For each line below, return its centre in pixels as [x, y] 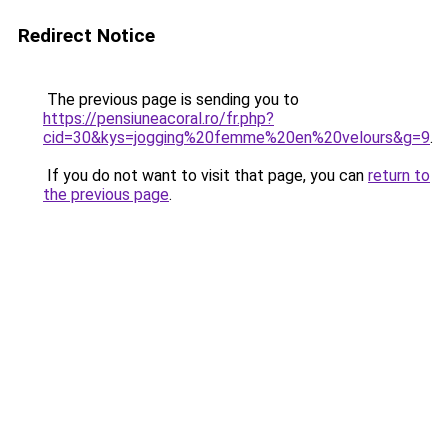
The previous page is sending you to [171, 99]
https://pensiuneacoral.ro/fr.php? [158, 118]
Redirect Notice [86, 35]
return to [399, 175]
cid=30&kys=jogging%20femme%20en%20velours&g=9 [236, 137]
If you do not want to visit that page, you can [205, 175]
